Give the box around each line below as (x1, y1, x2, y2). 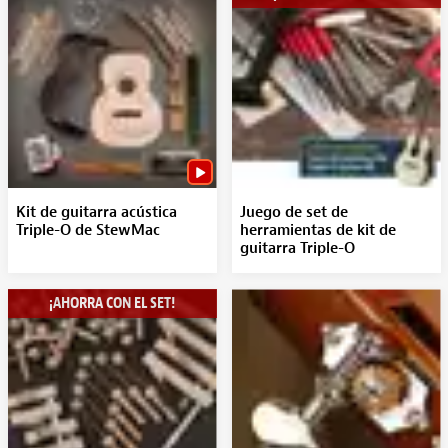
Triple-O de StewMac (15, 221, 160, 240)
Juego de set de (239, 203, 348, 222)
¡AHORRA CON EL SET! (49, 293, 175, 313)
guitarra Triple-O (239, 239, 355, 258)
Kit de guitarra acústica (15, 203, 177, 222)
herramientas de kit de (239, 221, 396, 240)
